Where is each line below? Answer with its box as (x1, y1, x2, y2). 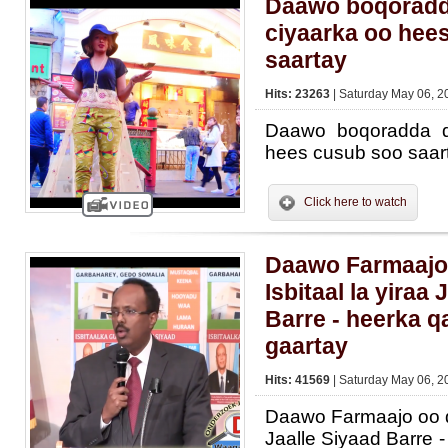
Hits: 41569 (265, 373, 333, 387)
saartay (265, 47, 347, 73)
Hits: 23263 (265, 87, 333, 101)
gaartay (265, 333, 348, 359)
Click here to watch (304, 195, 407, 209)
